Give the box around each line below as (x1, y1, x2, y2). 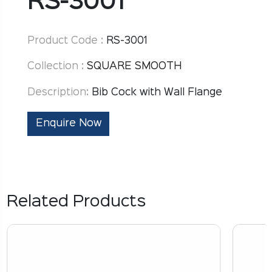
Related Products (7, 194, 147, 209)
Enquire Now (35, 118, 101, 128)
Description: (27, 88, 92, 97)
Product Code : (27, 36, 103, 46)
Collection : (27, 62, 84, 72)
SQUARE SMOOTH (87, 62, 182, 72)
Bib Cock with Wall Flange (92, 88, 222, 97)
